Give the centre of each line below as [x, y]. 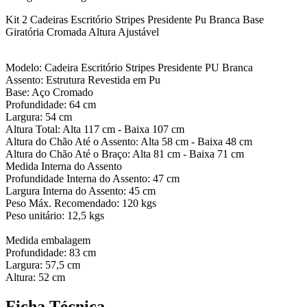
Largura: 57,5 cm [43, 265]
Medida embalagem [48, 241]
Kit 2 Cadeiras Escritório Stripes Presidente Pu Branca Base [135, 20]
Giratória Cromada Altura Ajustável [82, 32]
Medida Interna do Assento [64, 167]
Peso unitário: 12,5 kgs [55, 216]
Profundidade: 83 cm [51, 253]
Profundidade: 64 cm [51, 105]
